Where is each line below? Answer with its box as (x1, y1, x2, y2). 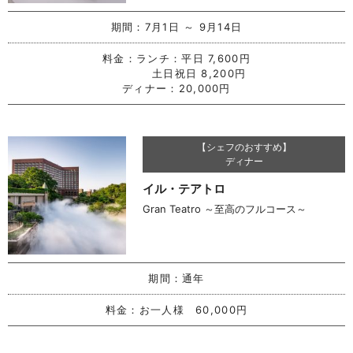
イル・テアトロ (143, 180, 226, 196)
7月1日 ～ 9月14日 (144, 20, 243, 33)
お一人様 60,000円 (139, 303, 248, 316)
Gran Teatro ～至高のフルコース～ (143, 202, 307, 215)
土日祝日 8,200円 (106, 66, 247, 80)
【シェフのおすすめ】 (196, 140, 292, 153)
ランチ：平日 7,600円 (136, 51, 251, 65)
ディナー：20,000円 (122, 81, 231, 95)
